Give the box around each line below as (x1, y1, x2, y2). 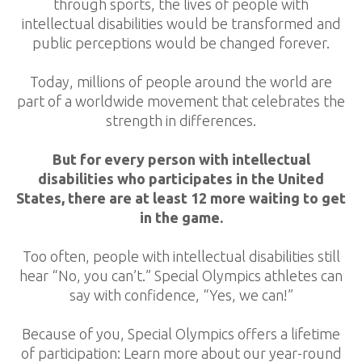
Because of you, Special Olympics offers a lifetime (22, 326, 340, 343)
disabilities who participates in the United (38, 170, 324, 187)
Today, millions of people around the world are (30, 74, 332, 90)
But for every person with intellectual (52, 151, 310, 168)
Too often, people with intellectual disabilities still (22, 248, 340, 265)
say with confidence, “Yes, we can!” (69, 287, 293, 304)
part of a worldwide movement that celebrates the (17, 93, 345, 110)
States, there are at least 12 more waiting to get (16, 190, 346, 207)
